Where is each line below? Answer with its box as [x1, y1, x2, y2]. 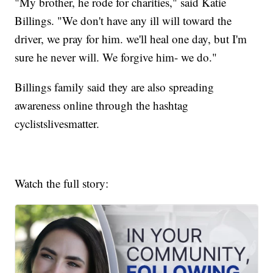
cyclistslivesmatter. [15, 116, 100, 132]
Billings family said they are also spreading [15, 79, 214, 95]
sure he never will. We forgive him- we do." [15, 49, 218, 65]
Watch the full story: [15, 175, 113, 191]
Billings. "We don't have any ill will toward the [15, 13, 232, 29]
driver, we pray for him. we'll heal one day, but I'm [15, 31, 247, 47]
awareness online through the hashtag [15, 97, 189, 113]
